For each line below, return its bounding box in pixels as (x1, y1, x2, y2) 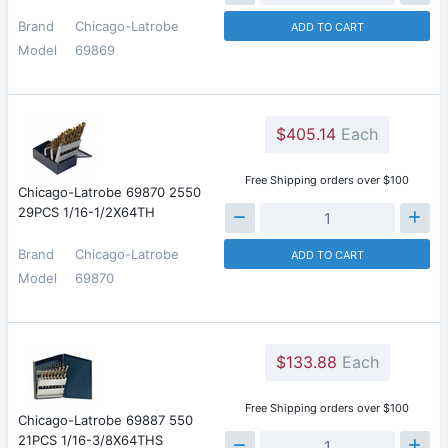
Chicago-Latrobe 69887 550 (18, 412, 193, 428)
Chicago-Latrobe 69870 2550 (18, 184, 201, 200)
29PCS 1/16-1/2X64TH (18, 204, 155, 220)
